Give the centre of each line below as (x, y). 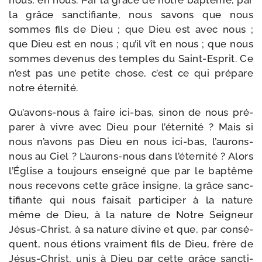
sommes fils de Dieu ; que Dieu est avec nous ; (131, 29)
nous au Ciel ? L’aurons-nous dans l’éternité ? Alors (131, 156)
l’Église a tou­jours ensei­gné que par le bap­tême (131, 171)
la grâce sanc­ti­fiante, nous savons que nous (131, 15)
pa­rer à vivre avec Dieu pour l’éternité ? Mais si (131, 127)
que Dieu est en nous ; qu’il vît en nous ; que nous (131, 44)
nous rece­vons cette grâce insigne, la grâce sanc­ (131, 185)
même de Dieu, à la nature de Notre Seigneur (131, 215)
